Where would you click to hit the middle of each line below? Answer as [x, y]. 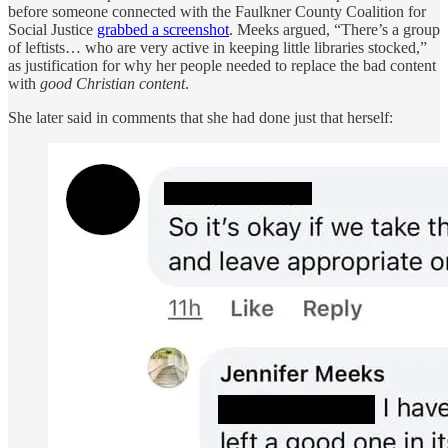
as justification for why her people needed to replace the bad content [222, 65]
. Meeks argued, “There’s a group [334, 29]
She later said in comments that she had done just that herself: [200, 117]
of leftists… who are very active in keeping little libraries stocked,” [217, 47]
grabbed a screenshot [163, 29]
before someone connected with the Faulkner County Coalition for [217, 11]
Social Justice [52, 29]
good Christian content [112, 83]
